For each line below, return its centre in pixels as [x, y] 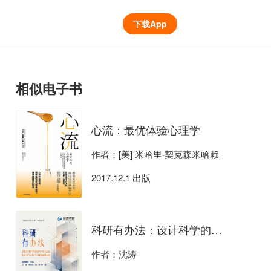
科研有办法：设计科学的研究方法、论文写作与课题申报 [217, 230]
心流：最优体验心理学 [146, 130]
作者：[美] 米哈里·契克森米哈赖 [155, 154]
